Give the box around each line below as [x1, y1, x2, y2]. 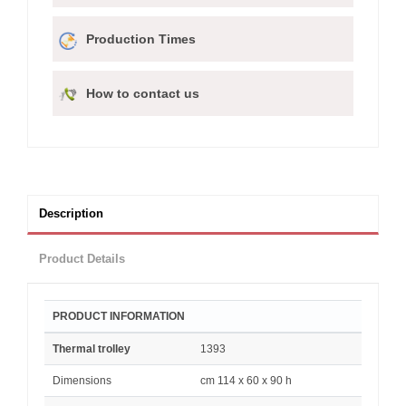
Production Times [86, 31, 196, 46]
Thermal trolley [53, 342, 130, 355]
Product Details [39, 251, 125, 266]
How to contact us [86, 85, 199, 101]
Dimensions [53, 373, 111, 387]
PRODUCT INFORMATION [53, 309, 185, 323]
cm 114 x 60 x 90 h [200, 373, 292, 387]
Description [39, 206, 103, 220]
